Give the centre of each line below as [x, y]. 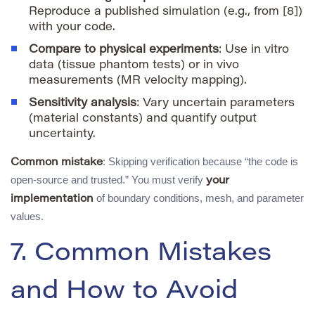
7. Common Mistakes [141, 254]
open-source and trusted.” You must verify [108, 179]
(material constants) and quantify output [143, 118]
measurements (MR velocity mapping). [138, 81]
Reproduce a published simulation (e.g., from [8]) [166, 12]
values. [27, 216]
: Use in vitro [254, 50]
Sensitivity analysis [83, 103]
